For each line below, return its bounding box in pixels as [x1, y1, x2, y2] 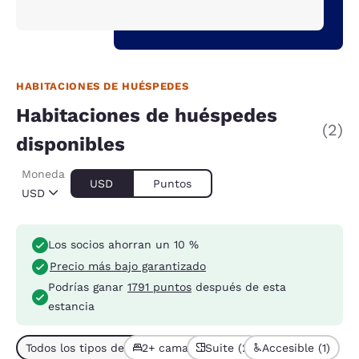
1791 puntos [127, 280, 192, 293]
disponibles [16, 133, 125, 156]
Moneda [22, 167, 65, 181]
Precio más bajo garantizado [50, 259, 206, 272]
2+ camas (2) [142, 341, 212, 354]
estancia [48, 299, 95, 313]
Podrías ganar [48, 280, 127, 293]
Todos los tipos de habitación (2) [26, 341, 205, 354]
